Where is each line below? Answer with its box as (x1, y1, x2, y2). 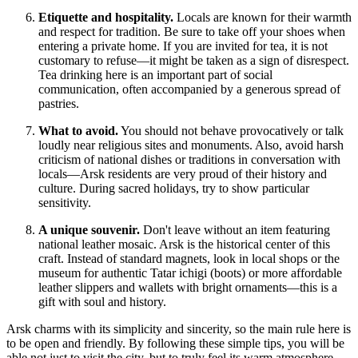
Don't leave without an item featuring (140, 223, 330, 237)
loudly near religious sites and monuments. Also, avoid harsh (38, 138, 344, 153)
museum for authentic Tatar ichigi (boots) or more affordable (38, 266, 342, 280)
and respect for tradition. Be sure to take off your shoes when (38, 25, 345, 39)
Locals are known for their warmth (173, 10, 352, 25)
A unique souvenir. (38, 223, 140, 237)
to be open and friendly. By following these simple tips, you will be (6, 336, 344, 351)
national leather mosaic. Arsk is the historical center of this (38, 237, 330, 252)
